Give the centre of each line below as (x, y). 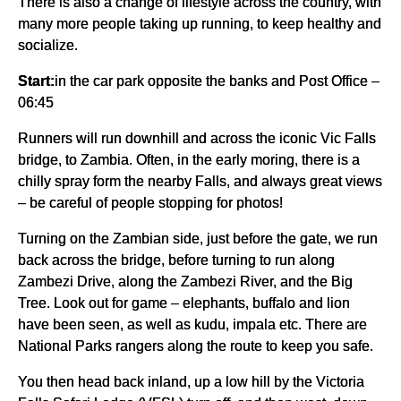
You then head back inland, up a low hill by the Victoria (191, 382)
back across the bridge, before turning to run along (176, 260)
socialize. (48, 45)
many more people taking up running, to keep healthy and (200, 24)
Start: (36, 81)
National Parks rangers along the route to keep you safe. (196, 346)
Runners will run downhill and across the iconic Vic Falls (197, 138)
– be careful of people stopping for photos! (150, 203)
